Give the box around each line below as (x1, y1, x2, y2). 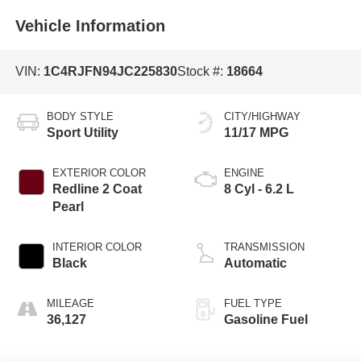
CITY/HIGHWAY (224, 110, 301, 122)
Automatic (224, 255, 287, 270)
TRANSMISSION (224, 240, 305, 253)
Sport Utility (46, 125, 118, 139)
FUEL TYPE (224, 297, 282, 309)
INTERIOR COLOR (52, 240, 142, 253)
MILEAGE (46, 297, 94, 309)
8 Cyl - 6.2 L (224, 181, 294, 196)
